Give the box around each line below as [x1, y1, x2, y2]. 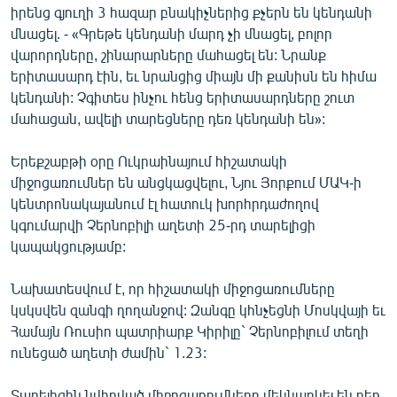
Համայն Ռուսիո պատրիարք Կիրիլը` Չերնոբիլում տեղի [11, 322, 369, 339]
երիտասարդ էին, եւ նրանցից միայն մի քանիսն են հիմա [11, 66, 377, 84]
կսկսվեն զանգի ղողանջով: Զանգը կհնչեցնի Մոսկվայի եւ [11, 300, 385, 318]
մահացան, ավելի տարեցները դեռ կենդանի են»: [11, 109, 325, 127]
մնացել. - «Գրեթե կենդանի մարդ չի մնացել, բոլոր [11, 24, 332, 42]
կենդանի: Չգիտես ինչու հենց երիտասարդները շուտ [11, 88, 354, 105]
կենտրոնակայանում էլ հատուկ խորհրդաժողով [11, 194, 319, 212]
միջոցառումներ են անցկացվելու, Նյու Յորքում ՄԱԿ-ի [11, 173, 362, 191]
